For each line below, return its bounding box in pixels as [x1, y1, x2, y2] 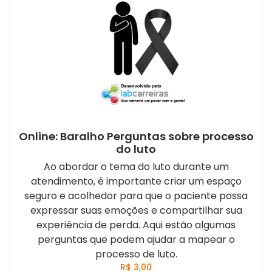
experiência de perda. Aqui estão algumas [36, 217, 236, 232]
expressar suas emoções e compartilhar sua [30, 203, 242, 217]
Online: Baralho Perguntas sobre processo [18, 128, 254, 144]
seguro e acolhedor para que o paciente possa [24, 188, 248, 203]
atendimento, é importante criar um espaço [30, 174, 242, 188]
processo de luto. [95, 246, 177, 261]
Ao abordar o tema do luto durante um [43, 159, 229, 174]
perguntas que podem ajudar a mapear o [37, 232, 235, 246]
